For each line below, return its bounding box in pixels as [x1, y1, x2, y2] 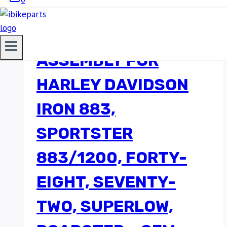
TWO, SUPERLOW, [36, 197, 173, 216]
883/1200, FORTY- [36, 148, 187, 168]
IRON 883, [36, 99, 116, 119]
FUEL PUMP [36, 26, 127, 46]
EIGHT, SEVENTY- [36, 172, 176, 192]
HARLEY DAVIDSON [36, 75, 188, 95]
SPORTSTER [36, 124, 133, 143]
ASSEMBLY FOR [36, 51, 159, 70]
